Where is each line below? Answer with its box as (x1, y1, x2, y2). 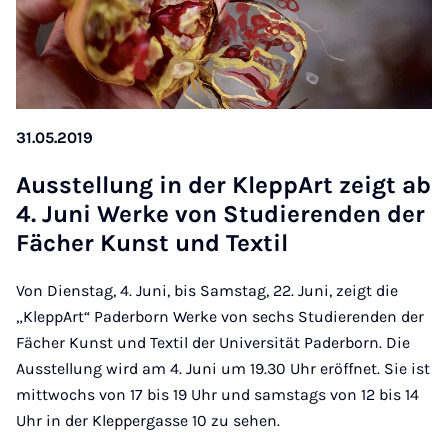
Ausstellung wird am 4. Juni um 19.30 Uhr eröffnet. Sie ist (16, 359, 430, 379)
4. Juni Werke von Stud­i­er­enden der (16, 200, 425, 229)
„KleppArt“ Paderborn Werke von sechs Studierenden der (16, 307, 424, 327)
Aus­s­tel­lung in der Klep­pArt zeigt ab (16, 171, 431, 200)
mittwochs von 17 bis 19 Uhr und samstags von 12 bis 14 (16, 385, 419, 405)
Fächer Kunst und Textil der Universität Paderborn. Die (16, 333, 410, 353)
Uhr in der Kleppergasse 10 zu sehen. (16, 411, 280, 431)
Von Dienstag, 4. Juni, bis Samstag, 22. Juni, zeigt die (16, 281, 398, 301)
